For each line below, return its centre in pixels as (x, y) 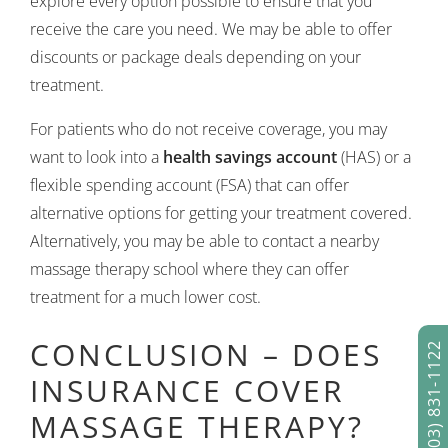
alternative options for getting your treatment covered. (221, 213)
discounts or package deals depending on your (195, 57)
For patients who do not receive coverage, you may (208, 129)
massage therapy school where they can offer (189, 269)
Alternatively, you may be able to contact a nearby (204, 241)
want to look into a (96, 157)
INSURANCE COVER (187, 390)
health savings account (250, 157)
